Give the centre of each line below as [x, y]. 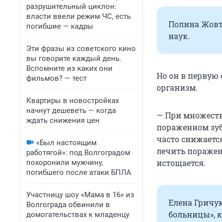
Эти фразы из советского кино [81, 49]
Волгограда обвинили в [68, 205]
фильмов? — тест [56, 78]
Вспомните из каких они [69, 68]
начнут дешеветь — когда [71, 111]
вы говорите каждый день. [74, 58]
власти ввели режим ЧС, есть [79, 16]
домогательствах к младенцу [78, 215]
